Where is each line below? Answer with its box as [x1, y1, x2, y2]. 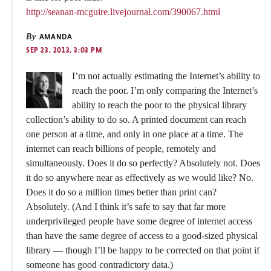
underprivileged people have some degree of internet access [26, 216, 252, 227]
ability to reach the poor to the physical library [72, 100, 247, 111]
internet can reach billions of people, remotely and [26, 143, 216, 154]
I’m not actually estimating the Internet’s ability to [72, 71, 260, 82]
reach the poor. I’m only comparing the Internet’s [72, 85, 258, 96]
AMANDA [37, 33, 73, 42]
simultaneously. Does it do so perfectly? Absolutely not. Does [26, 158, 260, 169]
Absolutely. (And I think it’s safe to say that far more [26, 201, 226, 212]
